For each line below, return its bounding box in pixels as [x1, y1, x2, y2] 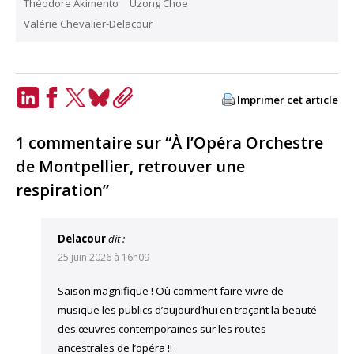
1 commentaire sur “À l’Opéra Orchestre [16, 131, 323, 153]
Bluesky [90, 110, 137, 128]
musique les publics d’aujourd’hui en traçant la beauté [58, 302, 317, 317]
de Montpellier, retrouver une [16, 155, 245, 177]
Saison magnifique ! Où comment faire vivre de [58, 283, 284, 298]
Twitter [66, 110, 110, 128]
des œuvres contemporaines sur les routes [58, 321, 266, 336]
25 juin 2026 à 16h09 [58, 250, 149, 264]
